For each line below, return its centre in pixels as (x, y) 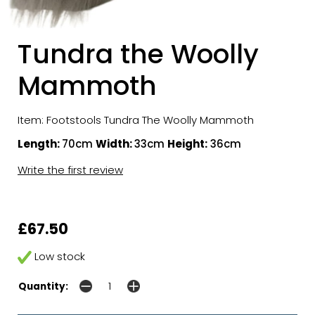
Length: (40, 143)
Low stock (58, 256)
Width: (115, 143)
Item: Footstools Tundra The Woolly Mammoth (136, 120)
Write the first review (70, 169)
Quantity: (43, 286)
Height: (187, 143)
